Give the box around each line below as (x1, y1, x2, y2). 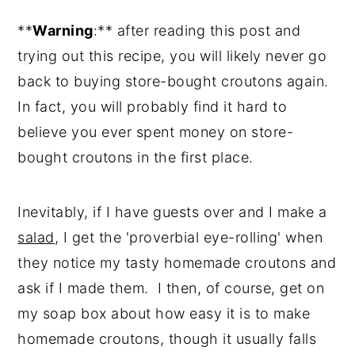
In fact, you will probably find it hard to (17, 98, 288, 115)
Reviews (44, 15, 101, 32)
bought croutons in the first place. (17, 149, 254, 166)
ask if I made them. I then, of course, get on (17, 280, 325, 296)
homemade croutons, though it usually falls (17, 330, 317, 347)
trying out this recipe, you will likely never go (17, 48, 327, 64)
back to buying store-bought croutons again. (17, 73, 334, 90)
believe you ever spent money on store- (17, 124, 294, 140)
